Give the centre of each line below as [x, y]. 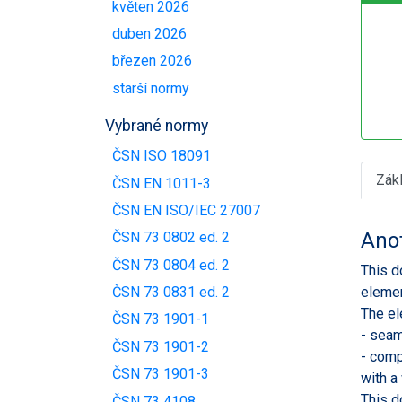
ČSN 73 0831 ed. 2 [171, 293]
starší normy [151, 88]
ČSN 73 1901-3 [161, 374]
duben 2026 [149, 34]
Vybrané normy [157, 125]
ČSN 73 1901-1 [161, 319]
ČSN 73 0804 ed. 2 [171, 265]
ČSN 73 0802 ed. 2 [171, 238]
